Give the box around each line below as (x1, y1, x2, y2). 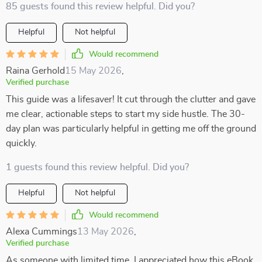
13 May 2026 (77, 227, 134, 236)
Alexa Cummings (6, 227, 77, 236)
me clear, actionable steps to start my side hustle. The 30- (6, 109, 245, 119)
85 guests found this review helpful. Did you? (6, 2, 195, 11)
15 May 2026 (65, 66, 122, 75)
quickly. (6, 139, 37, 148)
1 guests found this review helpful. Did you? (6, 163, 189, 172)
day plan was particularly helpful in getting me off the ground (6, 124, 256, 133)
